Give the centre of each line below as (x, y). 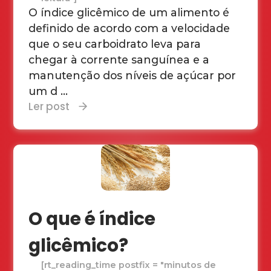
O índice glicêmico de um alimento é (129, 12)
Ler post (49, 106)
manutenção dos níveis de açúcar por (132, 75)
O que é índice (92, 218)
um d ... (48, 91)
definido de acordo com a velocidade (129, 28)
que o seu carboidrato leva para (115, 44)
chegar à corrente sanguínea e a (119, 59)
